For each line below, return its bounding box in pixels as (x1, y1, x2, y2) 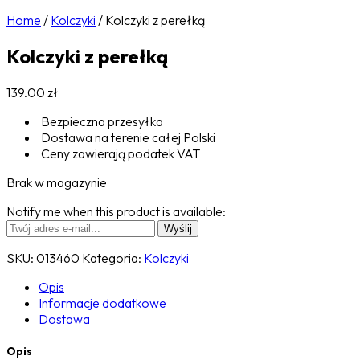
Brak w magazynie (6, 174, 107, 190)
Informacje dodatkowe (39, 294, 166, 311)
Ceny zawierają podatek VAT (39, 145, 200, 162)
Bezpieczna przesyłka (39, 112, 163, 129)
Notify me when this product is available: (6, 202, 226, 219)
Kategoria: (82, 249, 144, 266)
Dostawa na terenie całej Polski (39, 129, 215, 145)
